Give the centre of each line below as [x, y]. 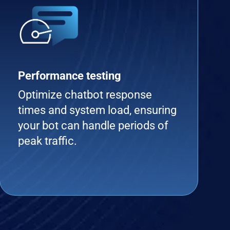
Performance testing [70, 76]
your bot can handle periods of [93, 126]
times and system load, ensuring [98, 110]
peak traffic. [48, 141]
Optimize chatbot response [85, 95]
